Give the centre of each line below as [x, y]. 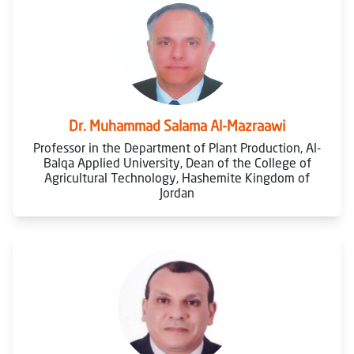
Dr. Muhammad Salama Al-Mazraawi [177, 126]
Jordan [177, 193]
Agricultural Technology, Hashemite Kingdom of [177, 178]
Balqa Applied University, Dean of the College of [177, 163]
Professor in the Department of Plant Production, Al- [177, 148]
